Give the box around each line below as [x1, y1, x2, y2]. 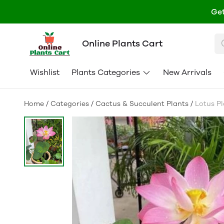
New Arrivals [163, 67, 211, 77]
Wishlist [30, 67, 59, 77]
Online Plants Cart [81, 38, 162, 49]
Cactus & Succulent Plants [95, 99, 188, 108]
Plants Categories [71, 67, 140, 77]
